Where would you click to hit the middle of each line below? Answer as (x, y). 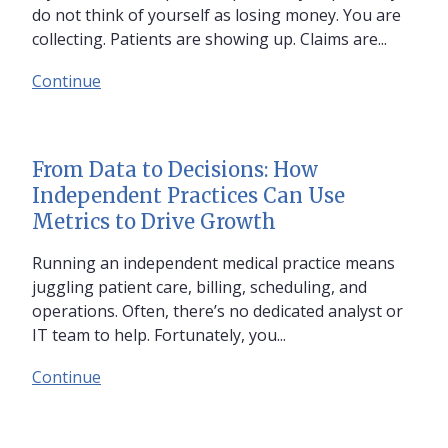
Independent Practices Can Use (188, 195)
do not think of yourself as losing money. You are (216, 14)
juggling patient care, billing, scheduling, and (199, 286)
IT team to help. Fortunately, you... (159, 334)
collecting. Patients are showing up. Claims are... (209, 38)
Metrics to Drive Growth (154, 221)
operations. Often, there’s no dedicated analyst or (217, 310)
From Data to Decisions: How (175, 169)
